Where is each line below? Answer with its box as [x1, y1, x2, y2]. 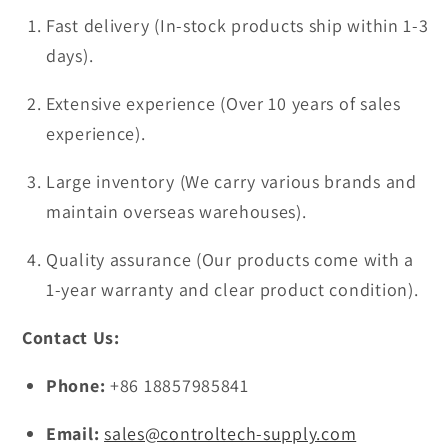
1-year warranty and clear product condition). [46, 278, 419, 302]
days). [46, 44, 94, 68]
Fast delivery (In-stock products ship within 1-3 [46, 14, 429, 38]
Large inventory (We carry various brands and [46, 170, 417, 194]
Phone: [46, 374, 106, 398]
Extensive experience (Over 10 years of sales [46, 92, 401, 116]
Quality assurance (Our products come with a [46, 248, 414, 272]
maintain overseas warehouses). [46, 200, 307, 224]
